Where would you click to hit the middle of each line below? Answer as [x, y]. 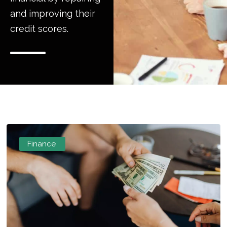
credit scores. [39, 28]
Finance [41, 144]
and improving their [53, 13]
